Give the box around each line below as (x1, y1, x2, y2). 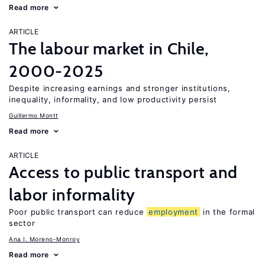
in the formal (200, 207, 255, 216)
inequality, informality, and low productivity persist (9, 95, 218, 104)
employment (148, 207, 199, 216)
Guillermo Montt (9, 112, 59, 119)
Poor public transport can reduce (9, 207, 147, 216)
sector (9, 218, 35, 228)
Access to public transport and (9, 162, 238, 182)
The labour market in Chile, (9, 38, 209, 59)
